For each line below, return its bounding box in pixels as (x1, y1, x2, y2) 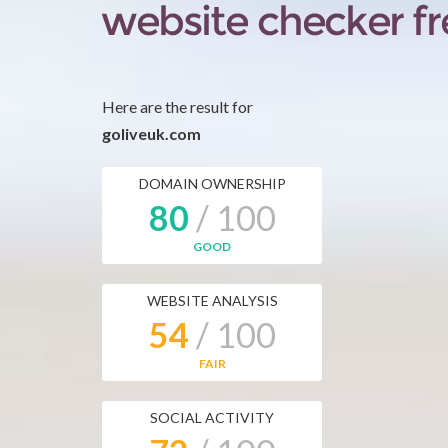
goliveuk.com (102, 124, 201, 143)
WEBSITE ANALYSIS (146, 292, 278, 309)
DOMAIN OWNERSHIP (138, 175, 286, 192)
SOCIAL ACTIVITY (150, 409, 274, 426)
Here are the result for (102, 97, 253, 116)
